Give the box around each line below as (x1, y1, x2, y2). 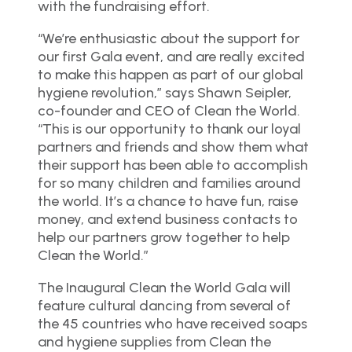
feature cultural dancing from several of (38, 296, 291, 314)
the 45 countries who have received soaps (38, 314, 307, 332)
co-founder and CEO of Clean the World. (38, 101, 300, 119)
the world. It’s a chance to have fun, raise (38, 192, 298, 210)
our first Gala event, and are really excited (38, 47, 305, 65)
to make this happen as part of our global (38, 65, 303, 83)
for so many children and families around (38, 174, 301, 192)
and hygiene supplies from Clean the (38, 332, 271, 350)
